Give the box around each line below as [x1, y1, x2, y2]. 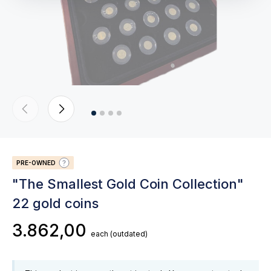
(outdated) [110, 229, 148, 238]
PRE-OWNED [16, 159, 57, 166]
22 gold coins [12, 195, 99, 211]
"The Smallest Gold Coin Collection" [12, 176, 244, 192]
